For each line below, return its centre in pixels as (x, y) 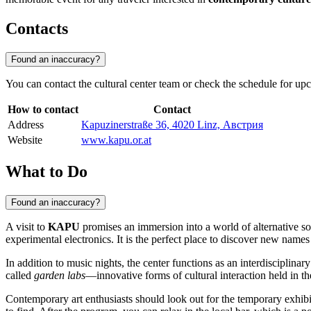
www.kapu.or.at (116, 140)
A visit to (27, 226)
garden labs (60, 275)
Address (26, 125)
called (20, 275)
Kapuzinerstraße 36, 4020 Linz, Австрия (172, 125)
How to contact (43, 110)
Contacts (37, 29)
